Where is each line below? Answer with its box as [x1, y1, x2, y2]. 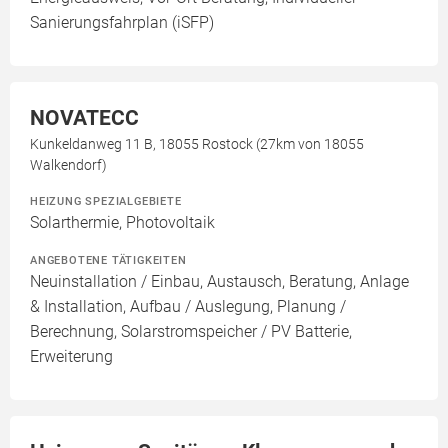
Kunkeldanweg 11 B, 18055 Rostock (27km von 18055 [30, 136, 364, 153]
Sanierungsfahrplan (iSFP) [30, 13, 214, 33]
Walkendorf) [30, 157, 107, 174]
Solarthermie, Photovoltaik [30, 213, 215, 233]
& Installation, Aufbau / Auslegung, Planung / [30, 297, 346, 317]
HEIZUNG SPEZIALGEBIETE [30, 194, 182, 209]
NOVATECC [30, 106, 139, 131]
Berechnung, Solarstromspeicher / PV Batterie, [30, 322, 352, 342]
